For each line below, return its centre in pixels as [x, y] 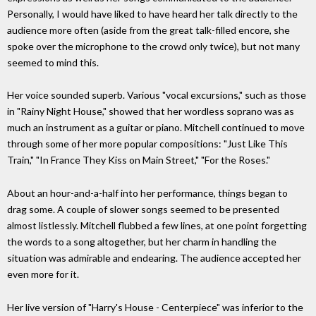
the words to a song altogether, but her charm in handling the [142, 242]
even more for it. [43, 274]
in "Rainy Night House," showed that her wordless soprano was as [151, 111]
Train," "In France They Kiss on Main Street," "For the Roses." [139, 160]
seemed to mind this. [53, 62]
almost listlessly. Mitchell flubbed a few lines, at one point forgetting [157, 226]
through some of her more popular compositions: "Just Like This [147, 144]
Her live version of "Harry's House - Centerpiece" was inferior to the [155, 307]
